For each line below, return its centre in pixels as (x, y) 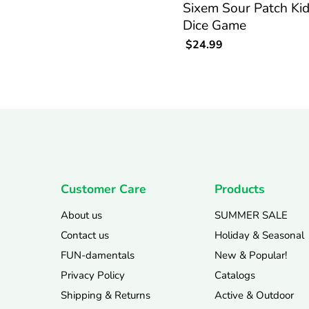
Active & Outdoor (254, 295)
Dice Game (215, 25)
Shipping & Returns (106, 295)
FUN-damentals (98, 255)
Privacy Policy (93, 275)
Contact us (85, 235)
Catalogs (235, 275)
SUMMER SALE (251, 215)
